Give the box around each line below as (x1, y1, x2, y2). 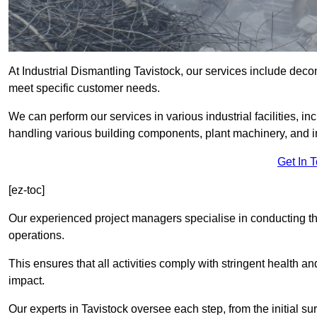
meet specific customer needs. (8, 82, 160, 95)
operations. (8, 229, 64, 242)
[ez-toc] (8, 184, 45, 197)
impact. (8, 275, 45, 287)
